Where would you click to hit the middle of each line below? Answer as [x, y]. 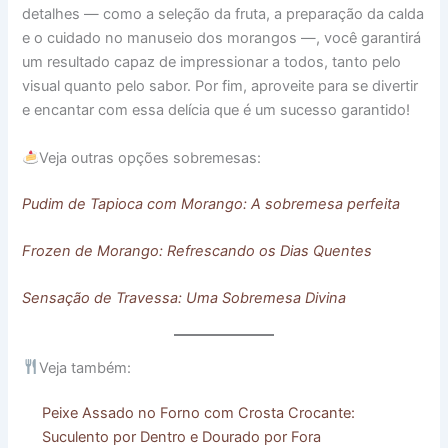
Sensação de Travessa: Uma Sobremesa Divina [184, 298]
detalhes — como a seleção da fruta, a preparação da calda [223, 14]
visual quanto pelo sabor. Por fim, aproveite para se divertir [220, 86]
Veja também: [85, 367]
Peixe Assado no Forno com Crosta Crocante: [199, 413]
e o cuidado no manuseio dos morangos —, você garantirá [222, 38]
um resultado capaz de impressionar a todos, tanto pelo [212, 62]
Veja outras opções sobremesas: [150, 157]
